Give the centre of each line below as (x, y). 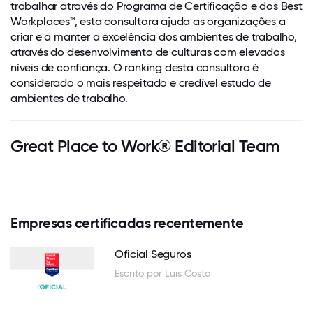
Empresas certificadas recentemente (128, 223)
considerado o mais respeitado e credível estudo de (141, 82)
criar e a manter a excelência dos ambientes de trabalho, (154, 36)
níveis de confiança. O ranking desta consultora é (135, 67)
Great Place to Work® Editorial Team (145, 145)
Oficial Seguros (153, 254)
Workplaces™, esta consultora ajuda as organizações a (148, 21)
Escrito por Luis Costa (163, 273)
